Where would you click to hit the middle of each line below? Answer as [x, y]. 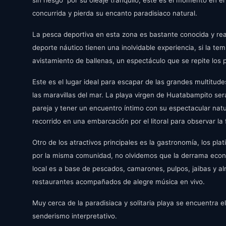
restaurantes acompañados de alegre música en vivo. [119, 182]
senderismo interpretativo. [75, 216]
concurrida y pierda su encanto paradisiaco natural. [115, 13]
